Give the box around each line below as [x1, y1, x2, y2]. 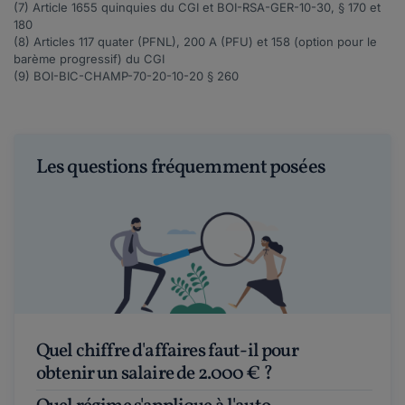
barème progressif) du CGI [14, 52, 165, 67]
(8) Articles [14, 34, 79, 50]
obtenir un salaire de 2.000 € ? [36, 360, 272, 387]
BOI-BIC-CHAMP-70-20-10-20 [33, 69, 203, 84]
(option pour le [290, 34, 377, 50]
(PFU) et [217, 34, 271, 50]
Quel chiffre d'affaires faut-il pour [36, 337, 50, 364]
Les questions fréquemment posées [36, 154, 325, 183]
